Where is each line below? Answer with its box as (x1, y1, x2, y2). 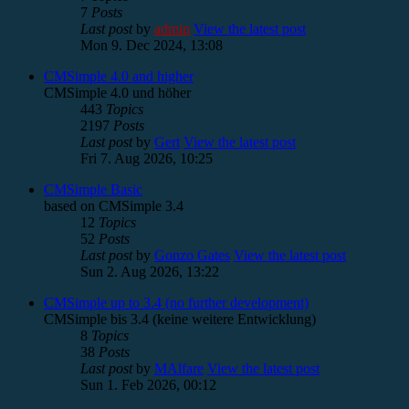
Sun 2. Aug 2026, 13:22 (80, 263, 219, 279)
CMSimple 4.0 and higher (44, 68, 194, 84)
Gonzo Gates (154, 246, 230, 263)
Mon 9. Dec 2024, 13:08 (80, 37, 223, 53)
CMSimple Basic (44, 181, 142, 197)
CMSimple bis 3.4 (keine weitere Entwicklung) (44, 310, 316, 327)
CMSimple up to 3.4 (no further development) (44, 294, 309, 310)
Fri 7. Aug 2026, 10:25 (80, 150, 213, 166)
